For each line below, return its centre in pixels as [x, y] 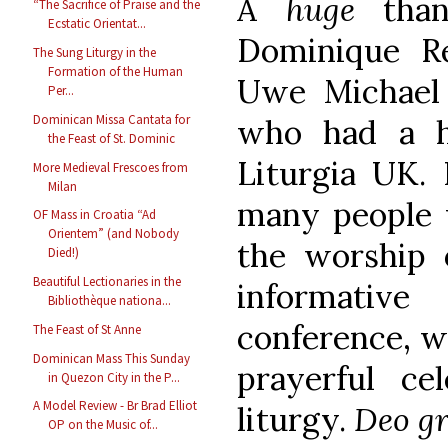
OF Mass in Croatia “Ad [95, 215]
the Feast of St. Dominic [112, 138]
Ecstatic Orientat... [97, 24]
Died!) [64, 253]
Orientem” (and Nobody [114, 234]
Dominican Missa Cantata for [112, 119]
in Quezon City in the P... [114, 377]
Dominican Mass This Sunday [112, 358]
